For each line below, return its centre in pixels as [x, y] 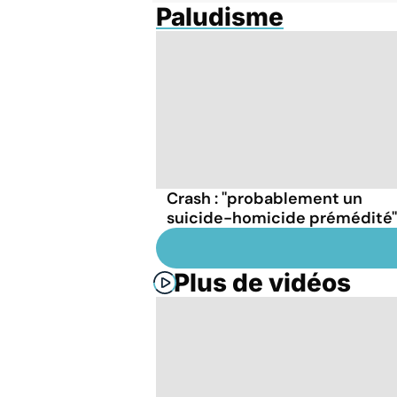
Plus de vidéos [262, 282]
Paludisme [220, 17]
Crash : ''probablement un [265, 198]
